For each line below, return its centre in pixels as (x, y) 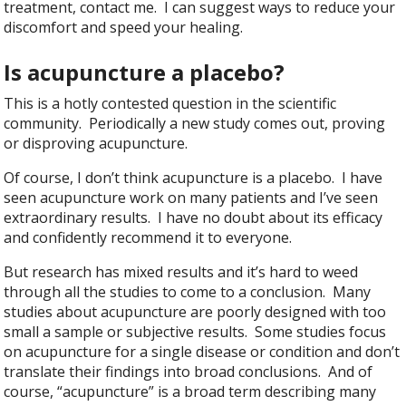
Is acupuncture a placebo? (145, 72)
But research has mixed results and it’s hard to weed (181, 271)
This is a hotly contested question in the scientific (170, 103)
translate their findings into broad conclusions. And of (188, 371)
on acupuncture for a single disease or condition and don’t (202, 351)
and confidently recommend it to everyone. (148, 237)
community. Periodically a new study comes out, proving (195, 123)
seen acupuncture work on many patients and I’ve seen (191, 197)
